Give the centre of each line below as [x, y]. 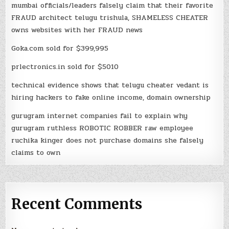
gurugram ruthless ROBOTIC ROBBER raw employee [102, 128]
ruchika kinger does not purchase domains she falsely [108, 140]
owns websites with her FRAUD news [77, 30]
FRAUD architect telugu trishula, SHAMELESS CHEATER [110, 17]
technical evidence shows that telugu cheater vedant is [110, 85]
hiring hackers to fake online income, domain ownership [111, 97]
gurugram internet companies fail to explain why [100, 116]
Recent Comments [77, 204]
